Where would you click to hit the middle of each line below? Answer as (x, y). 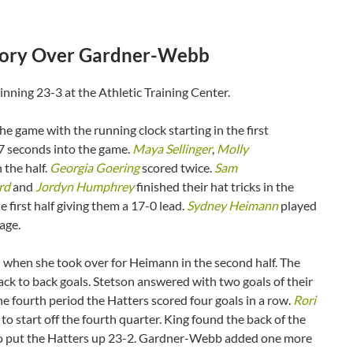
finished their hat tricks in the (214, 186)
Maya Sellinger (172, 148)
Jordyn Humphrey (85, 186)
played (297, 205)
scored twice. (177, 167)
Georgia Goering (95, 167)
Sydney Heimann (232, 205)
